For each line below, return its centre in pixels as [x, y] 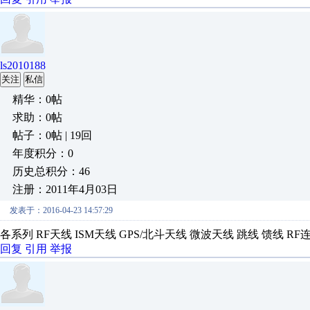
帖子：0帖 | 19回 [52, 135]
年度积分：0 [43, 153]
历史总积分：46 [51, 171]
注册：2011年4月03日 [65, 189]
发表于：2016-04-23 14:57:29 [61, 210]
